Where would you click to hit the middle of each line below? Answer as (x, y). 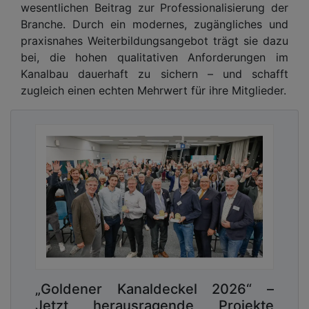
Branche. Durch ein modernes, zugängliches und (154, 24)
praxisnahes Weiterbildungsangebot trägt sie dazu (154, 40)
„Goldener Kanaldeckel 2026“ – (154, 289)
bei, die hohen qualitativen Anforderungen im (154, 57)
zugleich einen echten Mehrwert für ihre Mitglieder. (153, 90)
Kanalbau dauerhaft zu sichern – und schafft (154, 73)
